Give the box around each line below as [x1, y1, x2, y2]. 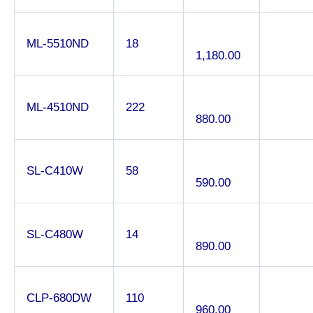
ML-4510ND [27, 100, 89, 114]
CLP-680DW [27, 291, 92, 305]
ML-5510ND [27, 36, 89, 50]
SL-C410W [27, 163, 83, 177]
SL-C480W [27, 227, 83, 241]
